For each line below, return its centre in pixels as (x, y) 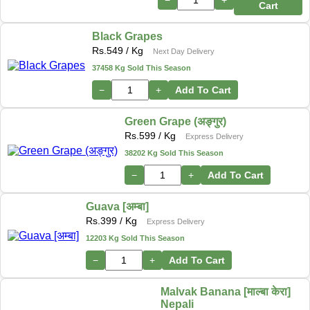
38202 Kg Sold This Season (174, 153)
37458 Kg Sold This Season (142, 68)
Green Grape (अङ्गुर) (175, 122)
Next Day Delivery (184, 52)
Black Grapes (127, 37)
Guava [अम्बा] (117, 207)
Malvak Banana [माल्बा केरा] (225, 292)
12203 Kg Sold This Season (135, 238)
